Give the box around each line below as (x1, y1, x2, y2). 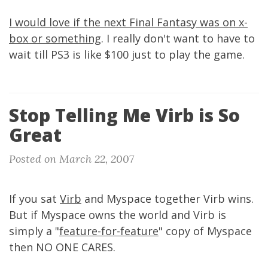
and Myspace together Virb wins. (81, 191, 254, 206)
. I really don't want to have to (101, 31, 255, 45)
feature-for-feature (59, 224, 159, 238)
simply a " (9, 224, 59, 238)
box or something (9, 31, 101, 45)
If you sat (9, 191, 60, 206)
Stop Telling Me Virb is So (9, 103, 240, 127)
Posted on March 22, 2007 (9, 152, 134, 166)
